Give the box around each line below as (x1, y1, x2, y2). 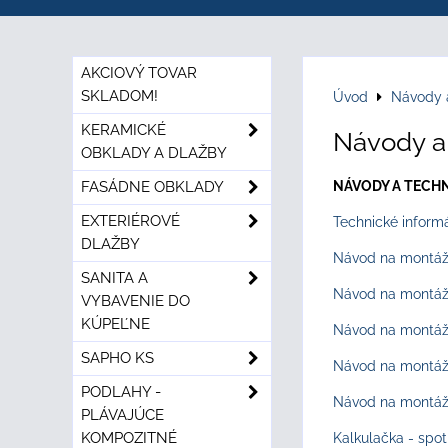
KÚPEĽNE (81, 315, 150, 333)
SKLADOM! (81, 87, 158, 105)
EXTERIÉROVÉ (81, 212, 180, 230)
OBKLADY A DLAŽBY (81, 144, 227, 162)
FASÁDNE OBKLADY (81, 178, 224, 196)
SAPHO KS (81, 349, 154, 367)
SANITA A (81, 269, 148, 287)
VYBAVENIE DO (81, 292, 190, 310)
